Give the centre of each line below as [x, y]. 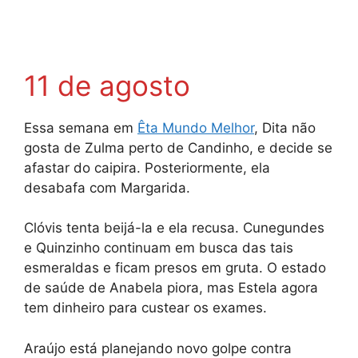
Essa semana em [81, 127]
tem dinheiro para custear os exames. [145, 308]
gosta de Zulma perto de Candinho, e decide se [178, 147]
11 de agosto [107, 85]
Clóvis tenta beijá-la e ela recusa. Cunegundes [174, 228]
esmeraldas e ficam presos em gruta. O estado [175, 268]
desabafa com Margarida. [107, 187]
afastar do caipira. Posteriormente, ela [147, 167]
